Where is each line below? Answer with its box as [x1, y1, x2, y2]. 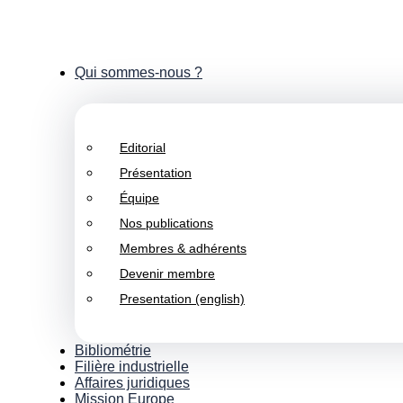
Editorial [120, 140, 166, 155]
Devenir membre [120, 266, 215, 281]
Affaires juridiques [75, 375, 190, 390]
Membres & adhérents [120, 241, 246, 255]
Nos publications [120, 216, 213, 230]
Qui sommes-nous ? [75, 65, 202, 80]
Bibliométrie [75, 343, 151, 358]
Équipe [120, 191, 159, 205]
